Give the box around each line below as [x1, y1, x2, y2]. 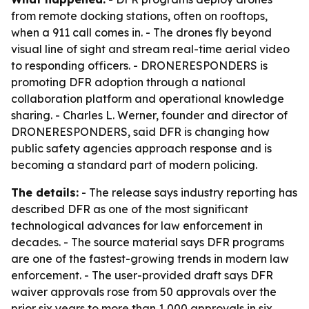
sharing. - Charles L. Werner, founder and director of [11, 108, 288, 122]
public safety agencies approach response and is [11, 141, 272, 155]
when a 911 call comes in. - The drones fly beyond [11, 26, 272, 39]
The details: [11, 186, 79, 199]
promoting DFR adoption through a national [11, 75, 246, 89]
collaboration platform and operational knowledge [11, 92, 284, 106]
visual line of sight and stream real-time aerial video [11, 42, 290, 56]
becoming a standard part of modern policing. [11, 158, 257, 172]
